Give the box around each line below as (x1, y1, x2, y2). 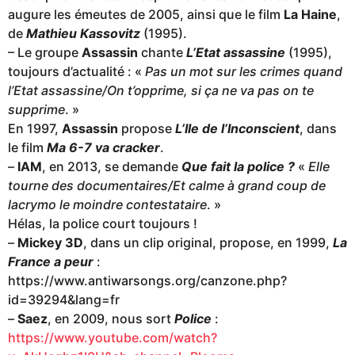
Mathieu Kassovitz (26, 25, 140, 42)
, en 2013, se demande (42, 158, 181, 175)
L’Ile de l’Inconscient (175, 120, 300, 137)
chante (138, 44, 186, 61)
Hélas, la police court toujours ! (8, 216, 197, 232)
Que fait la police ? (181, 158, 295, 175)
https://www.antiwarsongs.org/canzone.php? (8, 273, 287, 289)
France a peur (8, 254, 94, 270)
